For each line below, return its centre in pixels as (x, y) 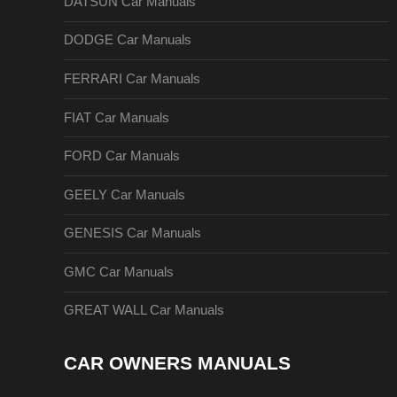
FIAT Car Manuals (117, 117)
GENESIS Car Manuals (132, 234)
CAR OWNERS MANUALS (177, 363)
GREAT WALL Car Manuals (144, 311)
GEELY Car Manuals (125, 195)
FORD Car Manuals (122, 156)
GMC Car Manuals (119, 272)
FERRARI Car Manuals (132, 78)
